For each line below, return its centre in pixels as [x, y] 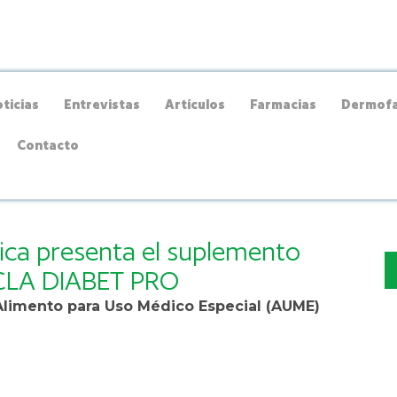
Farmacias [284, 104]
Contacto [48, 144]
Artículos [195, 104]
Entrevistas [102, 104]
